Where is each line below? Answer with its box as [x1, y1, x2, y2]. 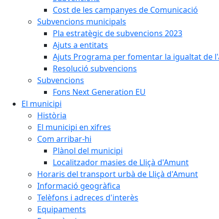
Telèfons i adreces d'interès [37, 192, 138, 203]
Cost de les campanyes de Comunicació [53, 4, 198, 15]
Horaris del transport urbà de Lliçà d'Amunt [37, 169, 198, 179]
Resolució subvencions [53, 63, 137, 74]
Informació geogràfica [37, 180, 120, 191]
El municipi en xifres [37, 122, 111, 132]
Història [37, 110, 66, 121]
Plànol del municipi [53, 145, 123, 156]
